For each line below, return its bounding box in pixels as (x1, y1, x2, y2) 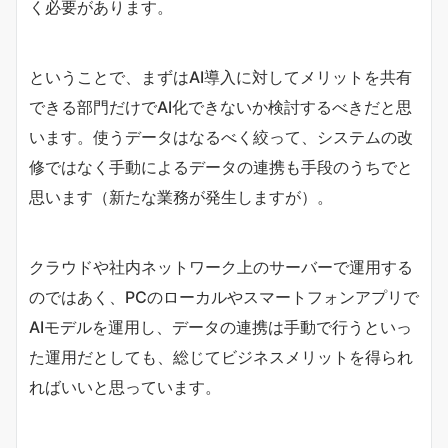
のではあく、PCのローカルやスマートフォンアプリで (29, 286, 419, 307)
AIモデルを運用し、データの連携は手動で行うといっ (29, 316, 412, 337)
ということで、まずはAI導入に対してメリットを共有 (29, 66, 412, 87)
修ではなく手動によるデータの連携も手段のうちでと (29, 156, 413, 177)
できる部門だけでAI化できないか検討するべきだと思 (29, 96, 412, 117)
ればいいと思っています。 (29, 376, 221, 397)
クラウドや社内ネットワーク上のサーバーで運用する (29, 256, 413, 277)
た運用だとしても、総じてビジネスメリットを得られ (29, 346, 413, 367)
